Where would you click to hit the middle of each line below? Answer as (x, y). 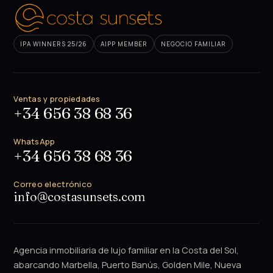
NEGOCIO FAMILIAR (194, 44)
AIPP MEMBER (124, 44)
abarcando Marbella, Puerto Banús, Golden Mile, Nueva (128, 264)
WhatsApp (34, 141)
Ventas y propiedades (57, 98)
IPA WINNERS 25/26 (54, 44)
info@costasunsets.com (80, 196)
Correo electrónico (53, 184)
